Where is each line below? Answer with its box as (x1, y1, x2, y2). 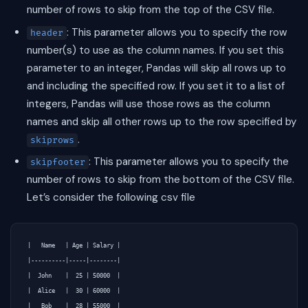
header (30, 27, 64, 38)
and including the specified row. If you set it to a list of (27, 78, 285, 93)
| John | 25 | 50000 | (27, 272, 120, 279)
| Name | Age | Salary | (27, 241, 120, 249)
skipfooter (30, 156, 86, 168)
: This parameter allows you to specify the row (67, 25, 288, 39)
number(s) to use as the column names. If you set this (27, 43, 284, 57)
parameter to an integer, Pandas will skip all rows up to (27, 60, 286, 75)
